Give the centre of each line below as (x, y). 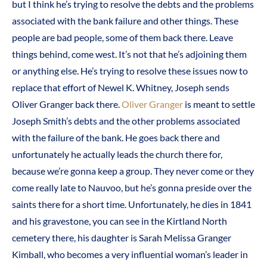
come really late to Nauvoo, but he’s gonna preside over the (132, 188)
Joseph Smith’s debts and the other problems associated (126, 121)
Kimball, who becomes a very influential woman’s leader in (130, 254)
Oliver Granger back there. (67, 104)
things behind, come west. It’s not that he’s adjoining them (129, 54)
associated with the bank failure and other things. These (125, 21)
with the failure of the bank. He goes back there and (116, 138)
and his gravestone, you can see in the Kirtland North (119, 221)
